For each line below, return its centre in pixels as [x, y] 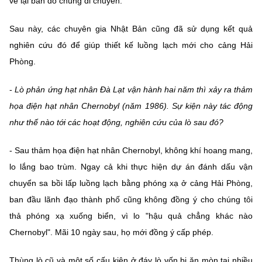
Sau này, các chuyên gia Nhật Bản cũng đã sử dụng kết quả [131, 29]
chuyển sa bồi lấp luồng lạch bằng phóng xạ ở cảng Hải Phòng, [131, 183]
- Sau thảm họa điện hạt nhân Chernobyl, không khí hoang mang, [131, 151]
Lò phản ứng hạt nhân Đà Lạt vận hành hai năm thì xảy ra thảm [132, 90]
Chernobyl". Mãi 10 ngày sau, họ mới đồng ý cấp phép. [111, 232]
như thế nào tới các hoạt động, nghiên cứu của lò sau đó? [116, 123]
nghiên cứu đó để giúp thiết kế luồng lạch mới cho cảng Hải [131, 45]
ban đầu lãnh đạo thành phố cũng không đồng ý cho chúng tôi [131, 200]
